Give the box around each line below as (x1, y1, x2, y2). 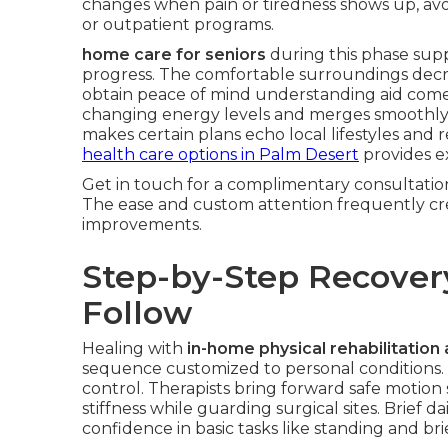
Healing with (82, 339, 187, 358)
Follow (82, 293, 192, 332)
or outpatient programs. (82, 15, 274, 34)
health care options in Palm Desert (82, 145, 359, 164)
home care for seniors (82, 45, 266, 64)
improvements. (82, 215, 202, 234)
